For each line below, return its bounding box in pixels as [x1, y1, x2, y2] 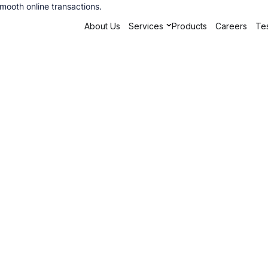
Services [128, 20, 163, 31]
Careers [215, 20, 247, 31]
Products [171, 20, 207, 31]
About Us [84, 20, 120, 31]
